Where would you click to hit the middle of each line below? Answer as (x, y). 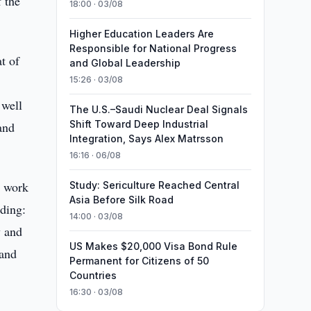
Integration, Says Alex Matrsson (146, 138)
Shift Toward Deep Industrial (138, 124)
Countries (93, 275)
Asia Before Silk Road (121, 200)
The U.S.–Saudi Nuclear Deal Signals (158, 109)
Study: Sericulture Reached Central (154, 185)
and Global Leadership (125, 63)
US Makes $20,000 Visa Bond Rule (153, 246)
